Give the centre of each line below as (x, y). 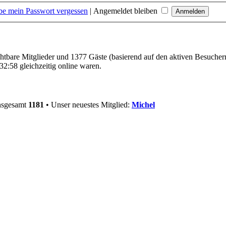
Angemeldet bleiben (126, 11)
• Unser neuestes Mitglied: (88, 105)
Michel (143, 105)
